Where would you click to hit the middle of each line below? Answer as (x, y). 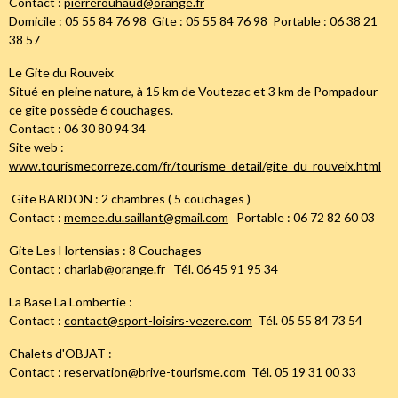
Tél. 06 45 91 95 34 (222, 269)
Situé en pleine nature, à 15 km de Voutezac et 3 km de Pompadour (193, 92)
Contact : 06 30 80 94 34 (77, 129)
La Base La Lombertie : (71, 302)
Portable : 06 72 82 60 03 (302, 218)
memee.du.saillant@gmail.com (146, 218)
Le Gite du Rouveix (61, 73)
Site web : (36, 147)
